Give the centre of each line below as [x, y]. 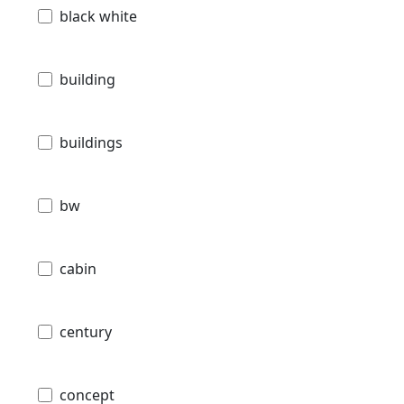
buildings [91, 143]
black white [98, 17]
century [86, 332]
